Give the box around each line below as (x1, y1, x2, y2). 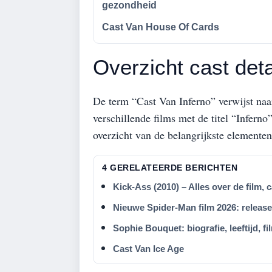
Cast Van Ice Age (113, 243, 184, 254)
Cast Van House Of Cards (102, 22, 219, 32)
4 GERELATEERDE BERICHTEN (102, 162, 238, 172)
